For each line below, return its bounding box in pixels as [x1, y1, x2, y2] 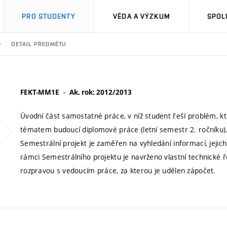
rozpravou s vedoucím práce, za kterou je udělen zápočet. [20, 166, 216, 175]
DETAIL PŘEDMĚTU [11, 41, 67, 48]
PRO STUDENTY [22, 12, 75, 20]
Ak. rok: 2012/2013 [69, 88, 132, 97]
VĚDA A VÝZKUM [113, 12, 170, 20]
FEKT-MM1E [20, 88, 59, 97]
